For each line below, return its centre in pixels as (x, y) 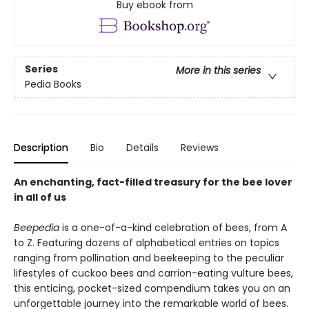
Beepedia (37, 227)
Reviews (200, 147)
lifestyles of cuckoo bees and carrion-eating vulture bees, (153, 273)
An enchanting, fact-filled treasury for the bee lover (153, 182)
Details (142, 147)
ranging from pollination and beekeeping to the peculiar (149, 258)
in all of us (40, 197)
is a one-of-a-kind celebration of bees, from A (173, 227)
